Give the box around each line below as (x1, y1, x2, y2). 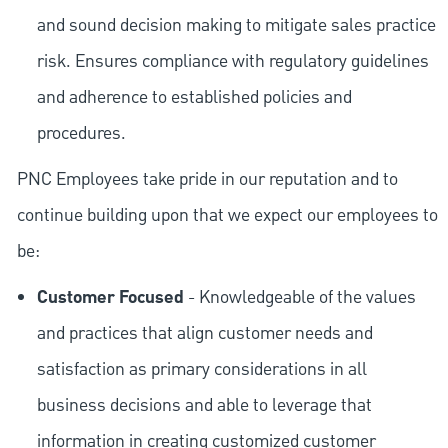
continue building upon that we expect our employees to (16, 203, 438, 229)
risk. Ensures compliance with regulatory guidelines (36, 49, 429, 75)
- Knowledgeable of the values (183, 285, 416, 311)
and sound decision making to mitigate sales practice (36, 13, 436, 39)
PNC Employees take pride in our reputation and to (16, 167, 398, 193)
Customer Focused (36, 284, 184, 313)
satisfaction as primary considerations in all (36, 357, 367, 383)
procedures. (36, 121, 126, 147)
